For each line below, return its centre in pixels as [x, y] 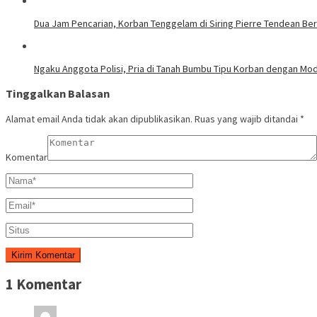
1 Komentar [44, 284]
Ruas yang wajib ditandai [247, 119]
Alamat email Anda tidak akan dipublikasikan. [99, 119]
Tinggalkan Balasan [58, 94]
